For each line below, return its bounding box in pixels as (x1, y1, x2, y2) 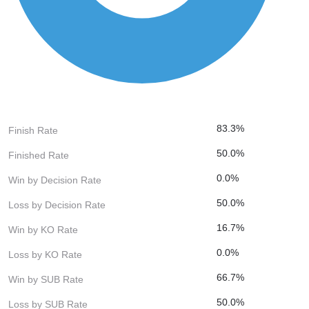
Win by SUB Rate (8, 273, 83, 285)
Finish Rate (8, 124, 58, 136)
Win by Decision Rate (8, 174, 101, 186)
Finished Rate (8, 149, 69, 161)
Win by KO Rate (8, 223, 78, 235)
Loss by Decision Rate (8, 199, 106, 210)
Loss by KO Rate (8, 248, 82, 260)
